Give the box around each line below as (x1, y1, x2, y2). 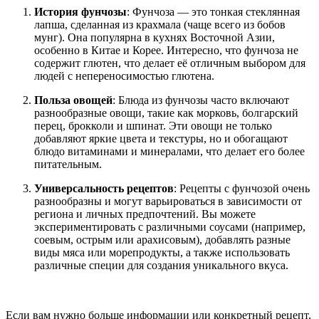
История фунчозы (34, 5, 127, 18)
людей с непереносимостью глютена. (34, 69, 214, 82)
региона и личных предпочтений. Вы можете (34, 207, 256, 220)
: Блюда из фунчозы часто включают (113, 93, 289, 106)
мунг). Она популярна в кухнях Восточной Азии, (34, 31, 275, 43)
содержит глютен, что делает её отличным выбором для (34, 56, 305, 69)
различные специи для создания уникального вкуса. (34, 258, 288, 271)
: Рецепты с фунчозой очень (174, 182, 310, 194)
